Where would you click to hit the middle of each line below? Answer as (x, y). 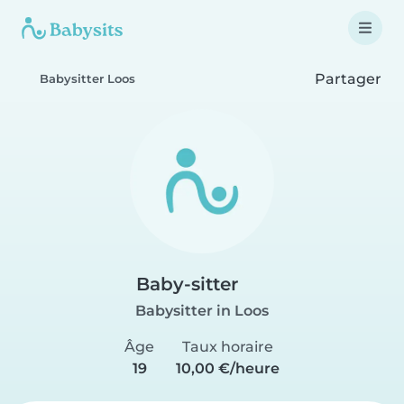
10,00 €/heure (228, 368)
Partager (346, 78)
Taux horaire (228, 347)
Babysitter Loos (87, 79)
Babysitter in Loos (202, 311)
